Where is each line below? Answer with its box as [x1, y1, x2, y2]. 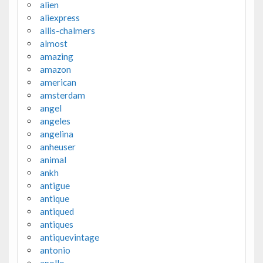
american [39, 77, 76, 88]
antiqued [39, 206, 74, 217]
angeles [39, 116, 70, 127]
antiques [39, 219, 73, 230]
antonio [39, 245, 70, 256]
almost [39, 38, 68, 49]
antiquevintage [39, 232, 99, 243]
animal [39, 154, 66, 166]
